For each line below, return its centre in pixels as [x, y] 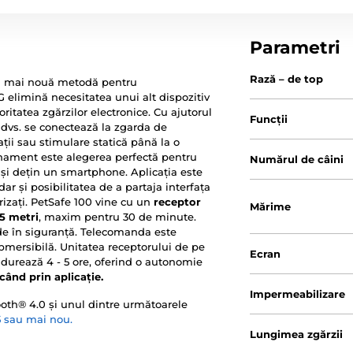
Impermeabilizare [298, 294]
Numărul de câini [297, 159]
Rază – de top [287, 79]
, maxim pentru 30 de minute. [117, 217]
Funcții [269, 119]
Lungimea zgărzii [297, 334]
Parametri [295, 48]
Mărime [271, 206]
